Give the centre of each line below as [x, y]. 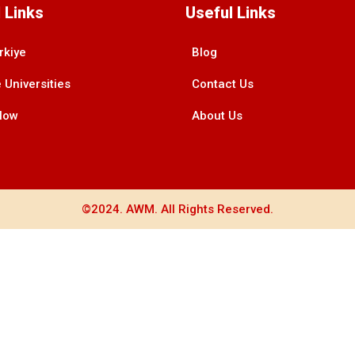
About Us [217, 115]
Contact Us [222, 84]
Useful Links [230, 12]
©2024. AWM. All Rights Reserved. [177, 209]
